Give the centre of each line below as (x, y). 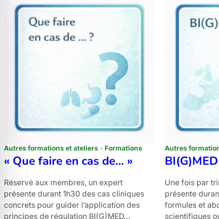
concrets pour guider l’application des (72, 205)
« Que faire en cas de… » (68, 161)
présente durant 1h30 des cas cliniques (74, 194)
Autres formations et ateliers (51, 148)
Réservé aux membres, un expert (63, 183)
